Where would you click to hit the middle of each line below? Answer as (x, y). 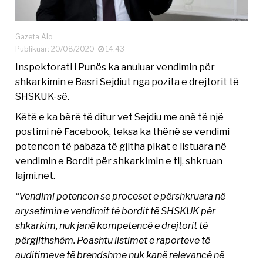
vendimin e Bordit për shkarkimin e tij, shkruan (119, 161)
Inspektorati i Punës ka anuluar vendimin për (115, 67)
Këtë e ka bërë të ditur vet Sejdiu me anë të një (120, 117)
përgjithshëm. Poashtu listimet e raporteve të (113, 240)
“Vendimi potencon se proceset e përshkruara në (121, 196)
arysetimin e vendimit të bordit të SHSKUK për (116, 210)
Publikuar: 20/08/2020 (57, 49)
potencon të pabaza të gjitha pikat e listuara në (121, 146)
